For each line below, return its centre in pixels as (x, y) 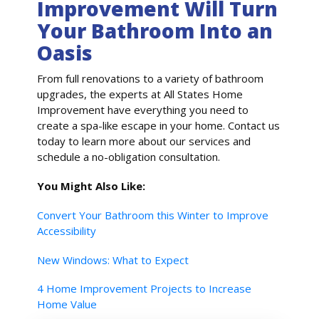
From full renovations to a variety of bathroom (151, 79)
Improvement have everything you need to (143, 110)
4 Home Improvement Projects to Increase (145, 289)
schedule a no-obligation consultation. (129, 157)
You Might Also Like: (91, 186)
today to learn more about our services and (144, 141)
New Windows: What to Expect (113, 260)
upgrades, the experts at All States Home (140, 94)
